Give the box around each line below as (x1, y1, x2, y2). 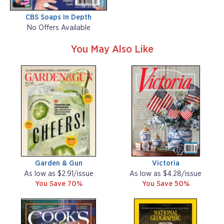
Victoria (151, 159, 179, 167)
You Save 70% (34, 179, 82, 187)
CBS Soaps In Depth (25, 13, 91, 21)
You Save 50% (141, 179, 189, 187)
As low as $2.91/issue (23, 169, 93, 177)
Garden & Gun (34, 159, 82, 167)
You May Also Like (70, 43, 153, 54)
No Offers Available (26, 23, 90, 31)
